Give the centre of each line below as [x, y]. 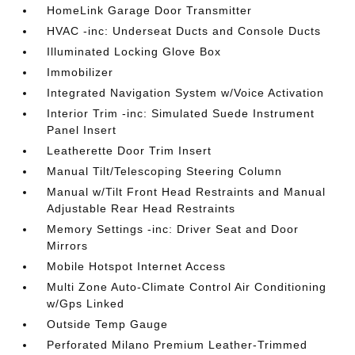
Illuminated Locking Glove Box [134, 52]
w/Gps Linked [86, 303]
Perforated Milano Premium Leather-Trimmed [177, 345]
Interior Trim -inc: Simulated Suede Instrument [181, 113]
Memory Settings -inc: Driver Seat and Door [173, 229]
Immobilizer [80, 72]
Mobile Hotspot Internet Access [137, 266]
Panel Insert [82, 130]
